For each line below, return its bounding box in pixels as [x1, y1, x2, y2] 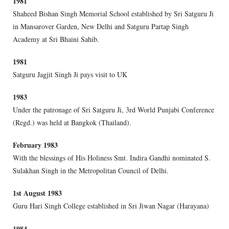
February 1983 [13, 140, 58, 151]
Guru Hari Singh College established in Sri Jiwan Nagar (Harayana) [13, 201, 209, 211]
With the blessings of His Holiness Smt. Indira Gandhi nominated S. [13, 153, 211, 163]
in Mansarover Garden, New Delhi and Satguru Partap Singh [13, 21, 189, 31]
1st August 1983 [13, 188, 62, 199]
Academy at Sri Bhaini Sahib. [13, 34, 99, 44]
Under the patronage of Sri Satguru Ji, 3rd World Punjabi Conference [13, 105, 214, 115]
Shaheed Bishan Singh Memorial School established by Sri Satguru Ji [13, 8, 214, 18]
